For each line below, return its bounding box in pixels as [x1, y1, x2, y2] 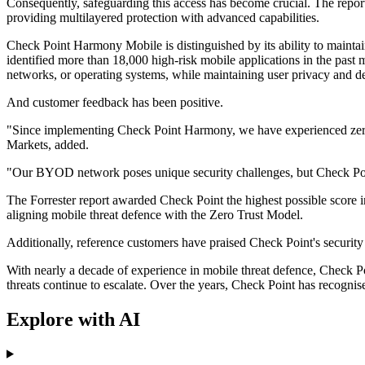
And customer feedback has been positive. [7, 95, 223, 110]
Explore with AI [7, 308, 140, 330]
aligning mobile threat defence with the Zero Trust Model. [7, 208, 303, 222]
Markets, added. [7, 138, 89, 152]
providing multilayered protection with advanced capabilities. [7, 11, 319, 25]
